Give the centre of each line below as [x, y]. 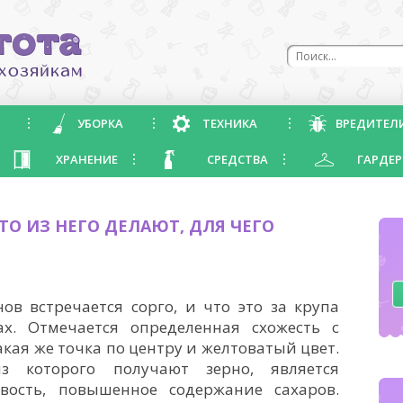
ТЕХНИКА [230, 123]
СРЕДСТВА [237, 159]
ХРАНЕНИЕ [87, 159]
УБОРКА [100, 123]
